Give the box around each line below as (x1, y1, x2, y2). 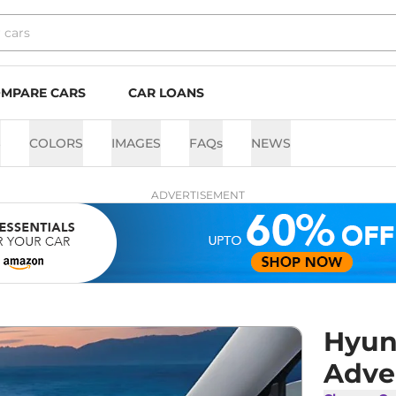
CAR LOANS (128, 85, 204, 101)
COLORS (29, 135, 83, 151)
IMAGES (111, 135, 161, 151)
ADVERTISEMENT (151, 188, 245, 202)
